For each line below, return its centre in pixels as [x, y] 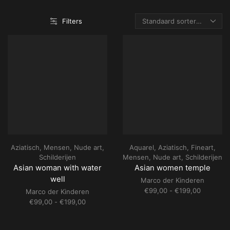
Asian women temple [172, 168]
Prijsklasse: [103, 201]
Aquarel [142, 147]
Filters [72, 21]
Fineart [202, 147]
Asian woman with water [57, 168]
